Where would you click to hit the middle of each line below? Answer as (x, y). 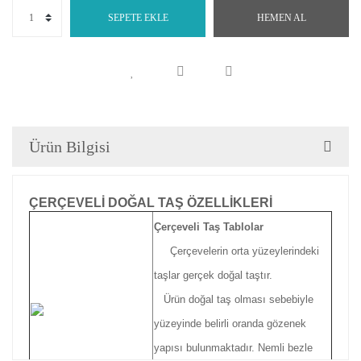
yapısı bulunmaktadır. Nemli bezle (233, 348)
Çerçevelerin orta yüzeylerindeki (245, 251)
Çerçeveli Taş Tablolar (209, 227)
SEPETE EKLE (138, 18)
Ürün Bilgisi (70, 147)
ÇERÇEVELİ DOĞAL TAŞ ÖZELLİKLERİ (151, 203)
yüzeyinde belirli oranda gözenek (230, 324)
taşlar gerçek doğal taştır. (213, 275)
